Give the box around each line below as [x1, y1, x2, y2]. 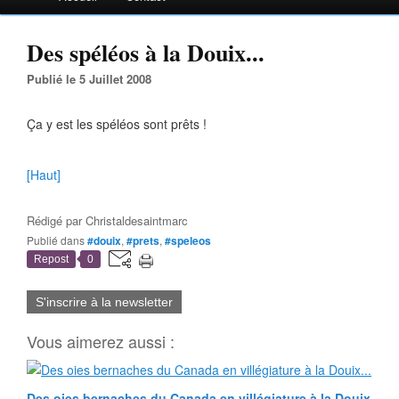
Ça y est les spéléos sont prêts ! [27, 115, 207, 133]
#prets [126, 232, 159, 248]
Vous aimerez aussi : [27, 330, 175, 353]
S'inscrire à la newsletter [36, 295, 173, 309]
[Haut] [27, 166, 61, 183]
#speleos [165, 232, 211, 248]
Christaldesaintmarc [85, 212, 188, 229]
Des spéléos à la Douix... [27, 36, 265, 69]
